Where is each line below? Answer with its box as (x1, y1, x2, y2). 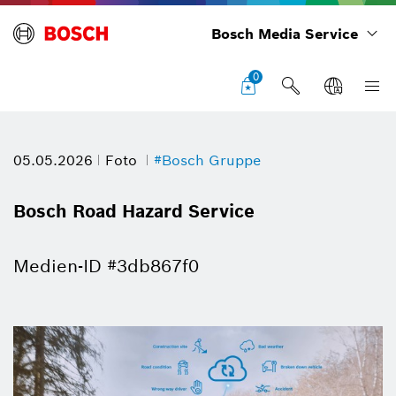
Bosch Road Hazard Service (13, 200, 255, 223)
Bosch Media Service (211, 25, 358, 43)
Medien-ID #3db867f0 (13, 255, 199, 278)
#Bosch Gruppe (154, 151, 261, 170)
